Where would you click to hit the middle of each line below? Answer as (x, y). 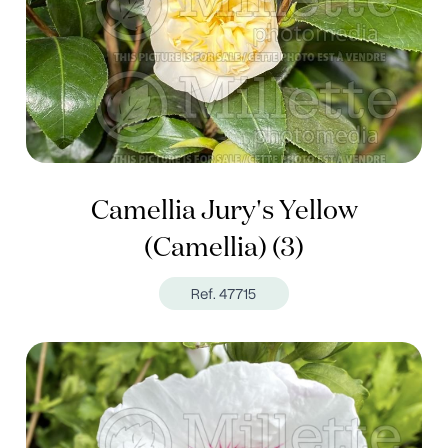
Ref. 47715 (224, 293)
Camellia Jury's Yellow (224, 211)
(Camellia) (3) (224, 248)
